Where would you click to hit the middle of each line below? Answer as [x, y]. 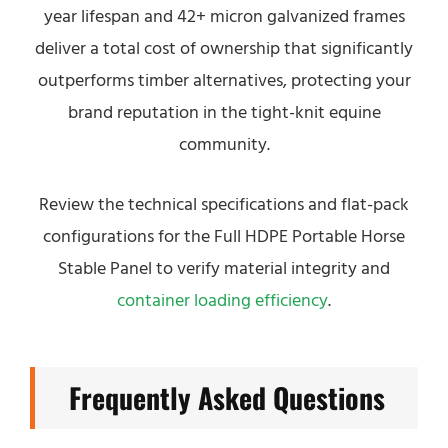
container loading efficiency [222, 300]
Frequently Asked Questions [226, 397]
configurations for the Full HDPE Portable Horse [224, 236]
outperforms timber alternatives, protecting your [224, 80]
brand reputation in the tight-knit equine [224, 112]
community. [224, 144]
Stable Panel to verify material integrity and [224, 268]
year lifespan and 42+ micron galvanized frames [224, 16]
